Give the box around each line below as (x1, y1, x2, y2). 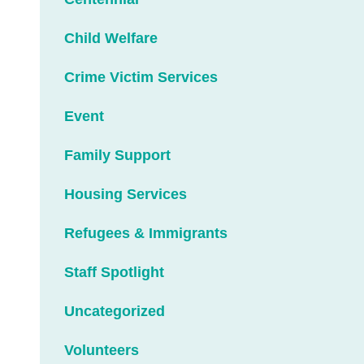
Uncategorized (64, 303, 166, 320)
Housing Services (64, 186, 188, 203)
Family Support (64, 147, 171, 164)
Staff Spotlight (64, 264, 165, 281)
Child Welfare (64, 30, 158, 47)
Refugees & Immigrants (64, 225, 228, 242)
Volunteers (64, 342, 140, 359)
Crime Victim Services (64, 69, 219, 86)
